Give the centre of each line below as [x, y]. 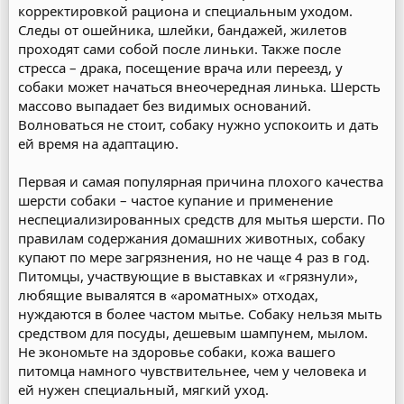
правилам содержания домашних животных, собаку [192, 238]
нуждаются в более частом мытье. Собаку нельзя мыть [200, 314]
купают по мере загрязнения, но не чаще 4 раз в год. [194, 257]
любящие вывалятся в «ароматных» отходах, [168, 295]
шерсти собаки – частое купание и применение [175, 200]
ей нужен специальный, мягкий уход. [143, 390]
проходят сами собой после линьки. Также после [179, 49]
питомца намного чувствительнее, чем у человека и [193, 371]
